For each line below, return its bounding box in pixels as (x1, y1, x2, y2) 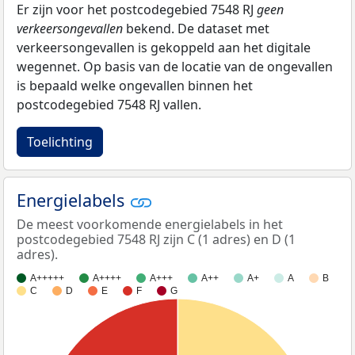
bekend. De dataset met (123, 19, 269, 37)
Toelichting (27, 132, 93, 151)
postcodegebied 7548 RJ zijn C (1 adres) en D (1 (17, 231, 296, 249)
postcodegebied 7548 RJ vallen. (17, 95, 201, 113)
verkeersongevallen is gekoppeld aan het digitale (17, 38, 311, 56)
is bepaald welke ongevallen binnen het (17, 76, 253, 94)
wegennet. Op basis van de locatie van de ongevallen (17, 57, 333, 75)
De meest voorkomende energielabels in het (17, 216, 283, 234)
